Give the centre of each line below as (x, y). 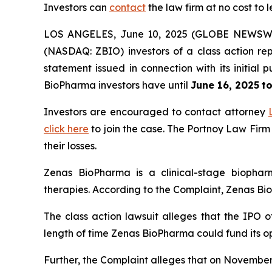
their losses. (70, 145)
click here (66, 128)
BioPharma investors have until (117, 85)
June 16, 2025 (225, 85)
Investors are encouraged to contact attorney (156, 111)
